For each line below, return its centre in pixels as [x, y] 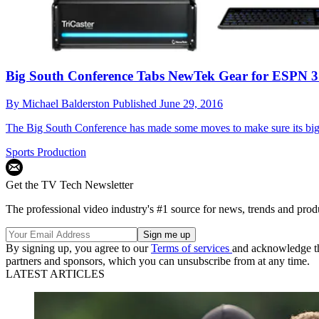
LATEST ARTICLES [55, 273]
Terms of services [192, 248]
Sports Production [46, 152]
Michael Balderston [67, 103]
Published [136, 103]
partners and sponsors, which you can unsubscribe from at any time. [158, 261]
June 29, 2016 [191, 103]
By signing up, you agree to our [78, 248]
